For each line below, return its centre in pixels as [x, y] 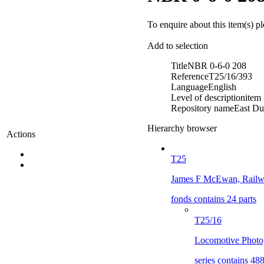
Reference [190, 76]
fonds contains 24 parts [214, 199]
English [222, 87]
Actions [21, 134]
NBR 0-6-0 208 [217, 65]
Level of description [208, 97]
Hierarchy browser [182, 128]
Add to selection [178, 45]
